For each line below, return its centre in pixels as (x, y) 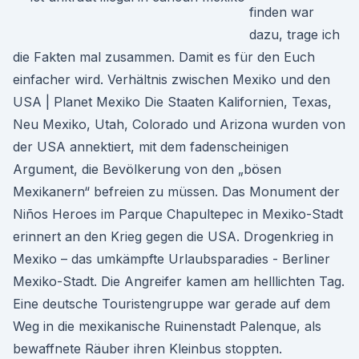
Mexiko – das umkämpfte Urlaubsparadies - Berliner (171, 259)
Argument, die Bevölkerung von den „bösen (147, 169)
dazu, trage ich (294, 34)
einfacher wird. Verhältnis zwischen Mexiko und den (171, 79)
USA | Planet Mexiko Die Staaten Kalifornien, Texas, (172, 102)
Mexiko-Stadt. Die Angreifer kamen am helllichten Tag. (179, 281)
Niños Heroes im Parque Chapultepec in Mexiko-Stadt (178, 214)
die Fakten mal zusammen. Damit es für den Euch (164, 57)
